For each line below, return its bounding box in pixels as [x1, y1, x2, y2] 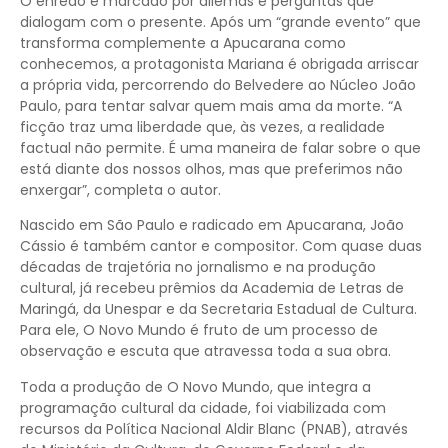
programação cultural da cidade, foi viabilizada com [20, 397, 386, 418]
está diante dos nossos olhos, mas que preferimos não [20, 158, 403, 179]
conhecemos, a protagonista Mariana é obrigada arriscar [20, 53, 419, 74]
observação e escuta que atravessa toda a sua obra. [20, 341, 391, 362]
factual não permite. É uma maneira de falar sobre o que [20, 137, 421, 158]
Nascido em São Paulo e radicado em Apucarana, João [20, 215, 404, 236]
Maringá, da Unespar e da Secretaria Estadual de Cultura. [20, 299, 417, 320]
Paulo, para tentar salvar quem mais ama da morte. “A [20, 95, 402, 116]
